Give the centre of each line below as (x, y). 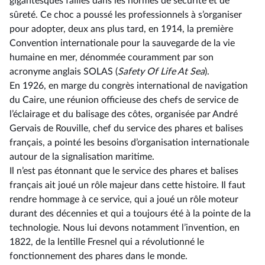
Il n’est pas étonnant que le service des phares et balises (124, 171)
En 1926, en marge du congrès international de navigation (129, 86)
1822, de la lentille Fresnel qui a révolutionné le (107, 242)
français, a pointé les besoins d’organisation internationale (129, 143)
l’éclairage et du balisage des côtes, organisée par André (124, 114)
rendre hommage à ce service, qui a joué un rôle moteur (124, 199)
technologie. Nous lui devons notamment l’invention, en (125, 228)
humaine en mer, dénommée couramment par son (112, 57)
